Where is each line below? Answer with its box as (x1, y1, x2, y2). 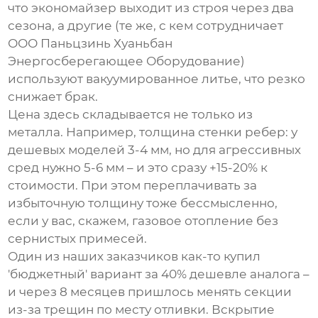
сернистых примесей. (8, 231, 148, 246)
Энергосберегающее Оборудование (8, 54, 241, 69)
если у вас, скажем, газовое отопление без (8, 214, 279, 229)
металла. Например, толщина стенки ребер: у (8, 125, 298, 140)
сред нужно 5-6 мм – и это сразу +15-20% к (8, 160, 268, 175)
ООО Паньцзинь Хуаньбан (8, 36, 173, 51)
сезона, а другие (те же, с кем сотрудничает (8, 18, 284, 33)
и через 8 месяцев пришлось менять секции (8, 285, 292, 300)
